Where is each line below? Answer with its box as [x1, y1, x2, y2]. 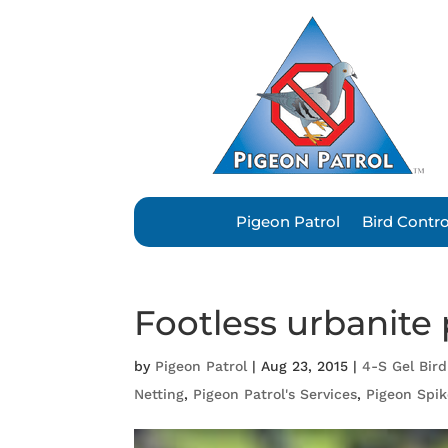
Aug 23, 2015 [261, 358, 349, 375]
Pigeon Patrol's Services [193, 386, 358, 403]
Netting [134, 386, 185, 403]
